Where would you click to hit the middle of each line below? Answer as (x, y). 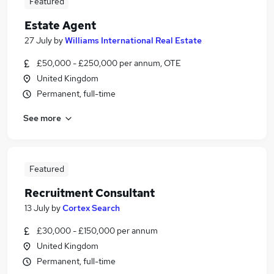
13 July (37, 208)
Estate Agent (60, 25)
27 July (38, 40)
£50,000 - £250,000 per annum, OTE (109, 63)
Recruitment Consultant (90, 193)
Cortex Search (91, 208)
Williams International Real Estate (133, 40)
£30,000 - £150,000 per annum (97, 231)
